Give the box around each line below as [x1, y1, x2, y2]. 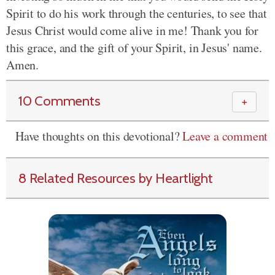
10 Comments [18, 92, 101, 109]
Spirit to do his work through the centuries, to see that [6, 5, 267, 21]
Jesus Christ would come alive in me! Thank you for [6, 22, 258, 39]
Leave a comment [182, 128, 268, 144]
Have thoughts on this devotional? [15, 128, 183, 144]
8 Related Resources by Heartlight [18, 169, 213, 187]
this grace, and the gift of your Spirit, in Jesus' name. [6, 39, 262, 56]
